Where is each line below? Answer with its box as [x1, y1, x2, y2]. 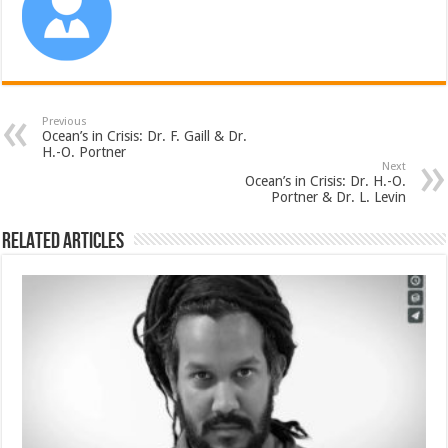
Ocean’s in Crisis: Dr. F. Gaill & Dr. [42, 128, 248, 145]
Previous [42, 115, 88, 129]
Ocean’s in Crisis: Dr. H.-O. [244, 173, 406, 190]
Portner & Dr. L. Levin [270, 189, 406, 206]
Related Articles [2, 228, 125, 256]
